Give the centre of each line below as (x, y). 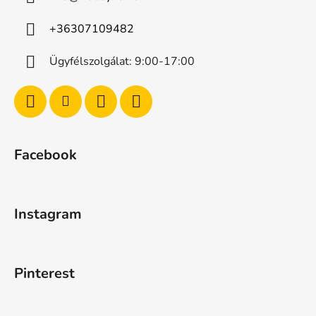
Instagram (48, 214)
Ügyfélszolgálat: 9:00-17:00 (122, 61)
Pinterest (44, 273)
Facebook (45, 154)
